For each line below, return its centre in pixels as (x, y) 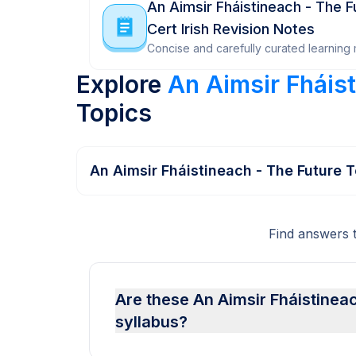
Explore (122, 84)
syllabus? (151, 322)
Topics (114, 113)
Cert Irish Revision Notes (231, 29)
